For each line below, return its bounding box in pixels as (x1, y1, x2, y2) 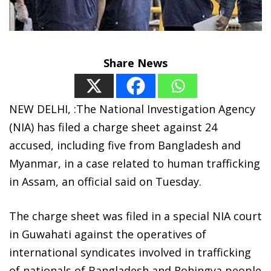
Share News (103, 55, 168, 70)
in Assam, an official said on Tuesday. (9, 174, 201, 189)
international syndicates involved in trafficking (9, 244, 251, 260)
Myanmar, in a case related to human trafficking (9, 155, 260, 171)
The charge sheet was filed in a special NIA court (9, 208, 262, 223)
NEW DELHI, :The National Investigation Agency (9, 101, 255, 116)
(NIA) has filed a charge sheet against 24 (9, 119, 217, 134)
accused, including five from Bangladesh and (9, 137, 241, 152)
